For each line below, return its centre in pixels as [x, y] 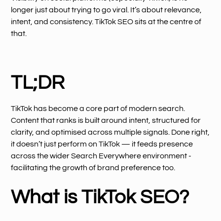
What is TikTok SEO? [100, 197]
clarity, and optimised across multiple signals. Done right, [110, 132]
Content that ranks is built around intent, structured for [106, 120]
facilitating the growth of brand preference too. [93, 167]
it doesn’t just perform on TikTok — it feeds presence [102, 144]
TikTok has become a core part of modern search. [98, 108]
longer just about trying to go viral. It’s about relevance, [107, 10]
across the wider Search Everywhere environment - [101, 156]
